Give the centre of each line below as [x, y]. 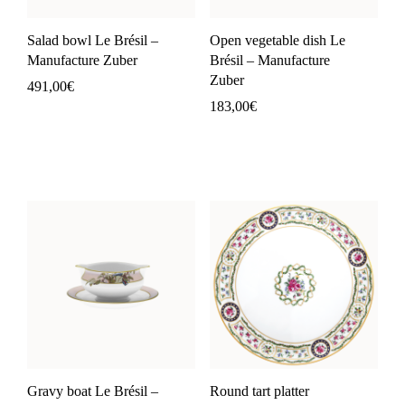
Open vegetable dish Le [278, 40]
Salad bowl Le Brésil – [93, 40]
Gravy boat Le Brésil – [93, 391]
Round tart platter [259, 391]
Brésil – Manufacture [270, 60]
